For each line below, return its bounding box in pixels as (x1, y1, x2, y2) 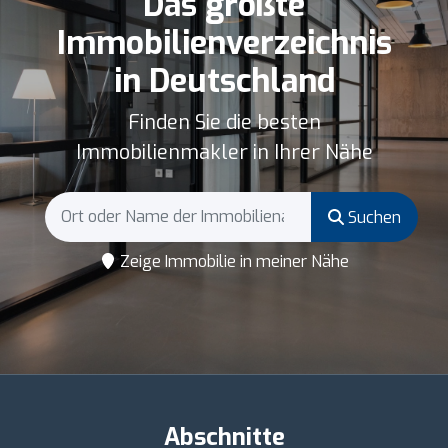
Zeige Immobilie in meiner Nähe (115, 250, 349, 272)
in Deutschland (113, 59, 335, 102)
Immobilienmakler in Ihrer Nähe (75, 138, 373, 166)
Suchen (344, 206, 401, 228)
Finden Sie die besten (127, 108, 321, 136)
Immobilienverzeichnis (56, 21, 392, 64)
